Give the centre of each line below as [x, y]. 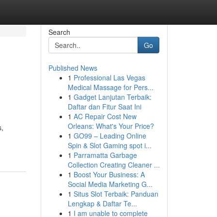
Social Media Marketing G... [110, 184]
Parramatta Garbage [105, 155]
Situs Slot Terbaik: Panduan [116, 194]
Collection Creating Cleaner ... [114, 165]
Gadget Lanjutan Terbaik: [112, 97]
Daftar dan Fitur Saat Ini [104, 107]
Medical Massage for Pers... [110, 87]
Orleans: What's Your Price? [111, 126]
